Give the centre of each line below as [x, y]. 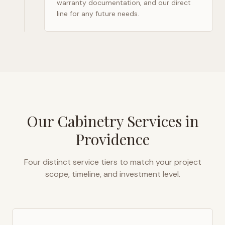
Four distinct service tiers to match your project [113, 162]
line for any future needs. [98, 14]
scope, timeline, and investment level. [113, 174]
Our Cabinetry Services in [113, 121]
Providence [113, 139]
